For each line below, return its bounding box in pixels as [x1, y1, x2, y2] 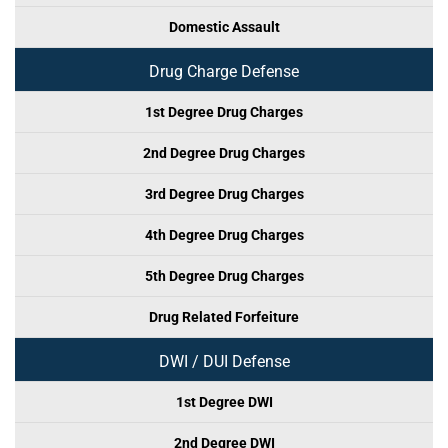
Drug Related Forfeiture [149, 309, 299, 325]
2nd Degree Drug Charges [143, 145, 305, 161]
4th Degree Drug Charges [144, 227, 304, 243]
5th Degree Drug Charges [144, 268, 304, 284]
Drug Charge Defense [149, 62, 299, 81]
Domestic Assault [168, 19, 280, 35]
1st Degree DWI [175, 394, 273, 410]
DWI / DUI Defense [158, 352, 290, 371]
